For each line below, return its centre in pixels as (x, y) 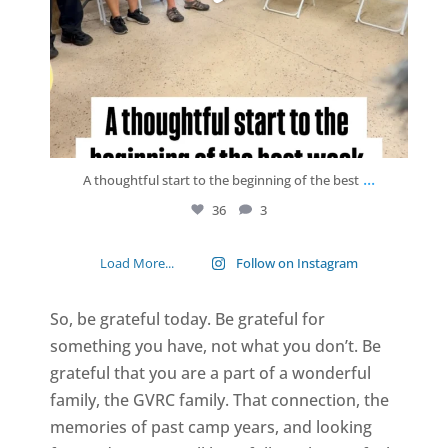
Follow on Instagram (296, 262)
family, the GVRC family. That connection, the (219, 399)
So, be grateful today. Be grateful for (187, 318)
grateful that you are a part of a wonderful (210, 372)
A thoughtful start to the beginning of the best (220, 179)
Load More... (136, 262)
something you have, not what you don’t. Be (215, 345)
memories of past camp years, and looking (210, 426)
